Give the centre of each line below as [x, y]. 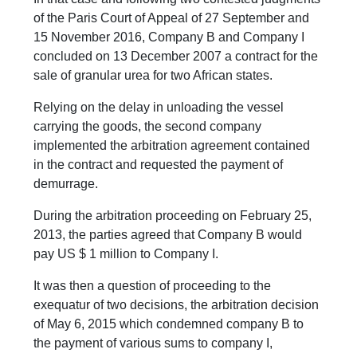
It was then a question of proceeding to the [153, 286]
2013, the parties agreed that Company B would [168, 235]
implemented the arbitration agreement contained [172, 146]
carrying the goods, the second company [148, 127]
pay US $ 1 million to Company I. [126, 254]
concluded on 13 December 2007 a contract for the [176, 57]
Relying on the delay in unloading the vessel [159, 108]
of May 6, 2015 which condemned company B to [169, 324]
